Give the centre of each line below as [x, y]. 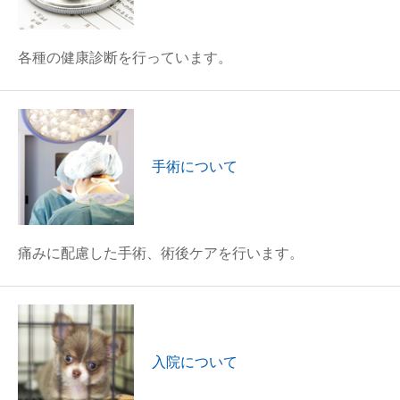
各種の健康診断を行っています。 [125, 58]
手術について [195, 167]
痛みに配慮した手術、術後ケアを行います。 [161, 253]
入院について [195, 362]
